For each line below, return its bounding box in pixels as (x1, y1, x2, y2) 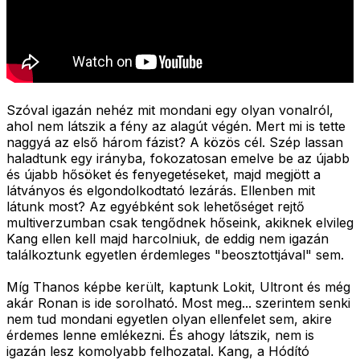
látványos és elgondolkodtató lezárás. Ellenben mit (6, 182, 315, 198)
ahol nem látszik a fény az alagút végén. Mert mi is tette (6, 117, 346, 134)
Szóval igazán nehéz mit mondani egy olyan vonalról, (6, 101, 333, 118)
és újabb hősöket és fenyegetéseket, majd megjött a (6, 166, 321, 182)
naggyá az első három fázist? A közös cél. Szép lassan (6, 133, 343, 150)
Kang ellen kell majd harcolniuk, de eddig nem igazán (6, 230, 329, 247)
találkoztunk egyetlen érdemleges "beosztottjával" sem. (6, 246, 344, 263)
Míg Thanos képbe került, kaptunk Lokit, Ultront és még (6, 278, 350, 295)
